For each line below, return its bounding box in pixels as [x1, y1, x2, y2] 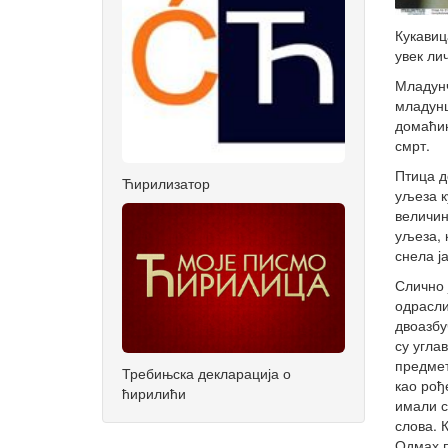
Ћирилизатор [122, 172, 210, 193]
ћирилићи [122, 382, 186, 403]
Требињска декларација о [122, 362, 291, 383]
